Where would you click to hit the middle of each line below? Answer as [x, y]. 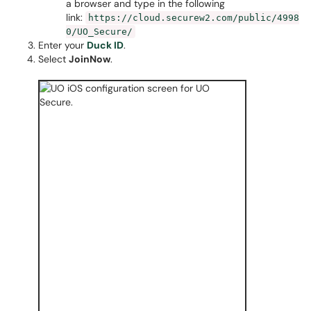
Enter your [62, 45]
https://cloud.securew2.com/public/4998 [194, 18]
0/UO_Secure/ [99, 32]
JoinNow [90, 59]
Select [53, 59]
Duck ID [105, 45]
